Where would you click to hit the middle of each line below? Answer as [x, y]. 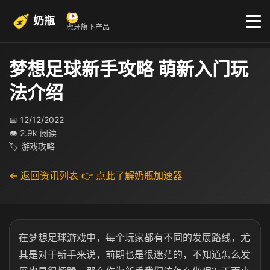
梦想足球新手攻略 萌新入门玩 [129, 69]
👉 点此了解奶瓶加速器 [132, 175]
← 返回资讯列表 [44, 175]
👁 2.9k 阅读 [33, 133]
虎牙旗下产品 [88, 27]
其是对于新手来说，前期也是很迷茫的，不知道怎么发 [134, 254]
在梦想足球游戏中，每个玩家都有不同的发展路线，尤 [134, 237]
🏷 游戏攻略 [32, 146]
